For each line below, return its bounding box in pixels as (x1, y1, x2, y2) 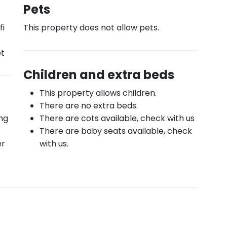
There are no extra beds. (40, 100, 138, 111)
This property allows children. (40, 87, 157, 99)
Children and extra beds (23, 66, 174, 83)
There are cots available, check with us (40, 112, 195, 124)
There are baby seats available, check (40, 125, 192, 137)
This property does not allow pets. (23, 22, 159, 33)
